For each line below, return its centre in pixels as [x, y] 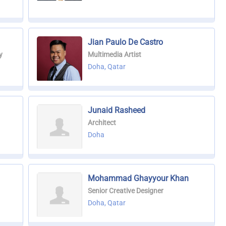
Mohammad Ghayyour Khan [138, 179]
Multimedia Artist [114, 55]
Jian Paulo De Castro [125, 42]
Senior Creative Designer [125, 191]
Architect [102, 123]
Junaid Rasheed [116, 110]
